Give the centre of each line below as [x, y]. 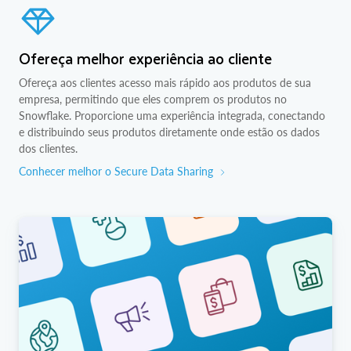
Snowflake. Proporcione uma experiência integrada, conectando [172, 116]
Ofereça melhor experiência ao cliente [145, 58]
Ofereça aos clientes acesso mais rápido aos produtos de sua [165, 83]
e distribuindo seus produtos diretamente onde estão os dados [169, 132]
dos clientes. [48, 148]
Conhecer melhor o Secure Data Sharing [116, 171]
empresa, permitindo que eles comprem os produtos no [153, 99]
